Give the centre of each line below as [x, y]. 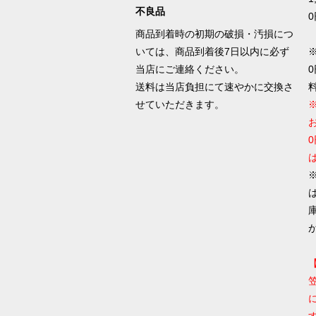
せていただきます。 [181, 105]
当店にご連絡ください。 [189, 69]
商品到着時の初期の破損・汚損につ [214, 34]
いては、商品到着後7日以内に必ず [212, 52]
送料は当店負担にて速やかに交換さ [214, 87]
